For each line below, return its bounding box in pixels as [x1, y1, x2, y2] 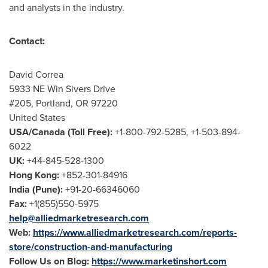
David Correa [9, 68, 63, 81]
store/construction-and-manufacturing [9, 240, 172, 254]
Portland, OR [36, 96, 89, 110]
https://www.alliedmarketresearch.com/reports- [33, 226, 237, 239]
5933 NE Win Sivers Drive [9, 82, 115, 96]
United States [9, 111, 65, 124]
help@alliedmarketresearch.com [9, 211, 149, 225]
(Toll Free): [65, 125, 115, 139]
